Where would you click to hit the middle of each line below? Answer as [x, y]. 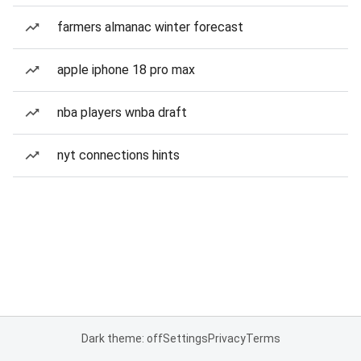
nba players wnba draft [122, 112]
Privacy [226, 338]
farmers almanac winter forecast [150, 27]
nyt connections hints [118, 155]
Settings [185, 338]
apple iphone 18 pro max [126, 70]
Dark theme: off [122, 338]
